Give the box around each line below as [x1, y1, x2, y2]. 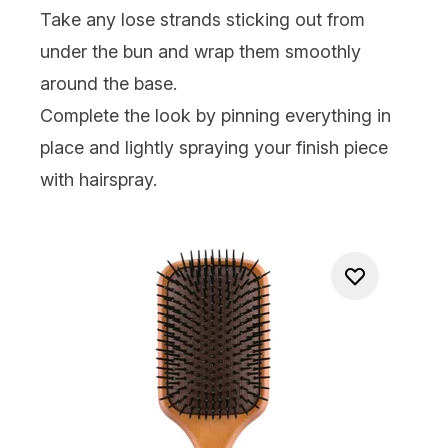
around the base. [40, 72, 177, 94]
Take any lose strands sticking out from [40, 8, 365, 30]
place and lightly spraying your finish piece [40, 136, 388, 158]
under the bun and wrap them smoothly [40, 40, 361, 62]
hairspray [79, 168, 153, 190]
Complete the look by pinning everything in [40, 104, 391, 126]
